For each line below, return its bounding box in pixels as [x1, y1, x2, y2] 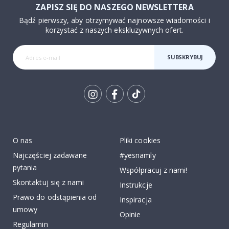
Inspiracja [120, 195, 152, 205]
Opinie [120, 210, 141, 220]
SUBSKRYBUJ [167, 53, 203, 61]
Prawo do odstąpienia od [13, 192, 97, 202]
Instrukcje [120, 180, 152, 190]
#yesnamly [120, 150, 156, 161]
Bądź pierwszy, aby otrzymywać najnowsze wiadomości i [19, 15, 210, 26]
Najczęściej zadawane [13, 150, 87, 161]
